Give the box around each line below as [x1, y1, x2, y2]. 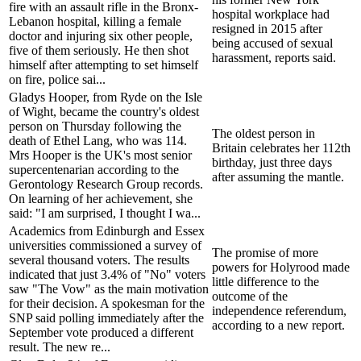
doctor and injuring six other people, [9, 28, 193, 43]
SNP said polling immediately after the [9, 310, 204, 325]
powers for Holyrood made [212, 259, 350, 274]
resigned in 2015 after [212, 21, 322, 35]
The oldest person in [212, 126, 315, 140]
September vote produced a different [9, 325, 193, 339]
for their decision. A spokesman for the [9, 296, 205, 310]
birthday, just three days [212, 155, 332, 169]
